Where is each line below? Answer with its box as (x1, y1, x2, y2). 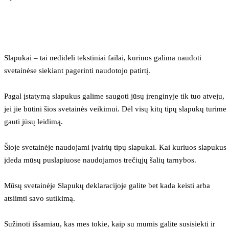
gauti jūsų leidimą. (4, 117, 63, 126)
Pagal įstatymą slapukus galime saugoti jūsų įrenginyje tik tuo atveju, (4, 91, 224, 100)
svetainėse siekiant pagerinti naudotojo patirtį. (4, 66, 150, 75)
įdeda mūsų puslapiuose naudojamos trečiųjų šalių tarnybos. (4, 155, 196, 164)
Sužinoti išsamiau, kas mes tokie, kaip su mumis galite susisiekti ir (4, 219, 215, 228)
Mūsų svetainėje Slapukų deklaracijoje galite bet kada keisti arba (4, 181, 210, 190)
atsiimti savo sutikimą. (4, 194, 75, 202)
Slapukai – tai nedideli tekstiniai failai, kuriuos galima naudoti (4, 53, 201, 62)
